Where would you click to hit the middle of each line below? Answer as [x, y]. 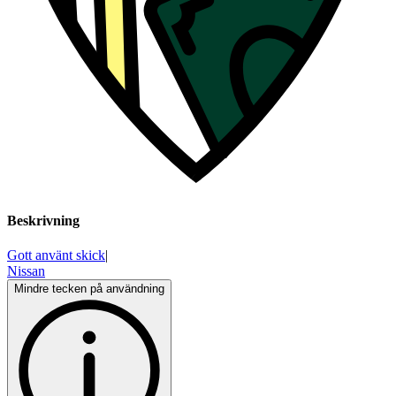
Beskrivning [43, 221]
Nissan [26, 271]
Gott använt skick [56, 255]
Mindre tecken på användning [89, 289]
